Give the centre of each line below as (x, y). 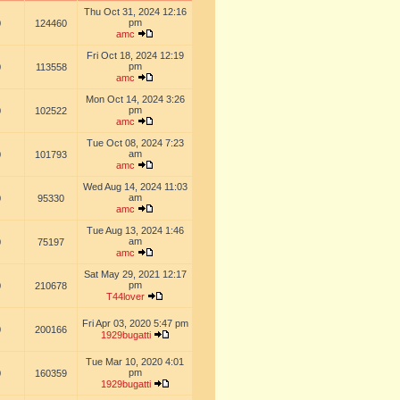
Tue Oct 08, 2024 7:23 (135, 143)
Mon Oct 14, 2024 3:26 (135, 99)
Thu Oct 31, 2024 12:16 (135, 12)
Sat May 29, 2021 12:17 (135, 274)
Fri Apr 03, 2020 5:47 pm (135, 323)
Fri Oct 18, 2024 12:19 (135, 55)
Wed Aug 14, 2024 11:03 (135, 187)
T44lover (125, 296)
